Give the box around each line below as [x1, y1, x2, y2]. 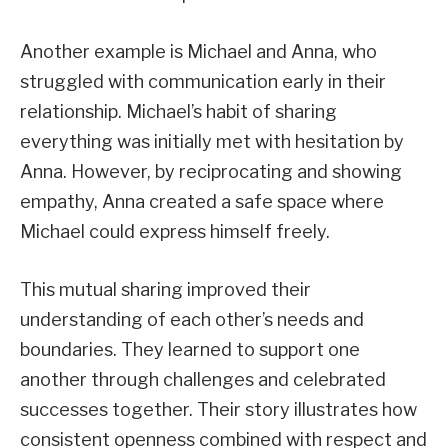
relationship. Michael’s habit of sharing [20, 101, 337, 123]
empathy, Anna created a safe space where [20, 191, 384, 213]
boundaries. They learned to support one [20, 338, 360, 360]
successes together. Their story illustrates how [20, 398, 417, 420]
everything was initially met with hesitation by [20, 131, 404, 153]
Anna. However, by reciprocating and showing [20, 161, 402, 183]
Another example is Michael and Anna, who [20, 41, 377, 63]
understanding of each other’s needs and [20, 308, 364, 330]
